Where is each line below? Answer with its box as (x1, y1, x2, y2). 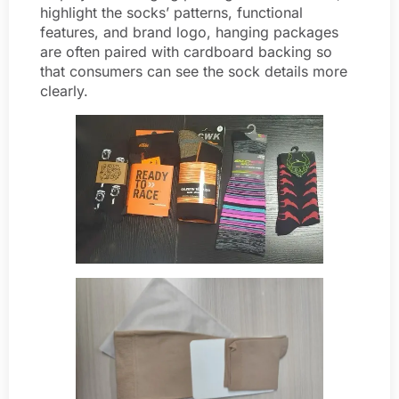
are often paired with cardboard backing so (40, 42, 332, 61)
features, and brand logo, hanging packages (40, 22, 338, 41)
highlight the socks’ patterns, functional (40, 3, 303, 21)
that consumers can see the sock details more (40, 61, 347, 80)
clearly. (40, 81, 88, 100)
